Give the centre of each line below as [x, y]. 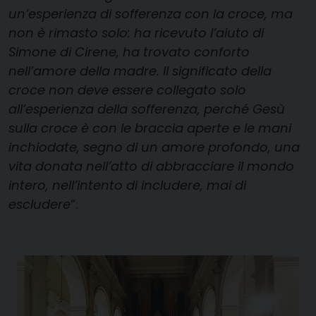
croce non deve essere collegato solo [127, 90]
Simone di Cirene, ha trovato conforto [129, 52]
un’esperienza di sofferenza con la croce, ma [151, 14]
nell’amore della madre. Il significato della [140, 71]
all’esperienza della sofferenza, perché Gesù [147, 109]
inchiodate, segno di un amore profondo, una [154, 147]
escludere [39, 205]
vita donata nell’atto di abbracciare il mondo [151, 166]
